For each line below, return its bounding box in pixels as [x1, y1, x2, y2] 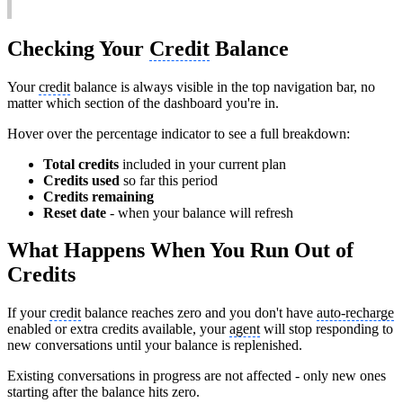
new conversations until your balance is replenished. [7, 337, 302, 354]
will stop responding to [260, 321, 393, 337]
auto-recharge [317, 305, 394, 321]
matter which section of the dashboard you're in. [7, 94, 279, 111]
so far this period [120, 172, 218, 188]
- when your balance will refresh [106, 204, 293, 220]
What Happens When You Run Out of [7, 238, 354, 263]
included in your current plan [119, 156, 286, 172]
